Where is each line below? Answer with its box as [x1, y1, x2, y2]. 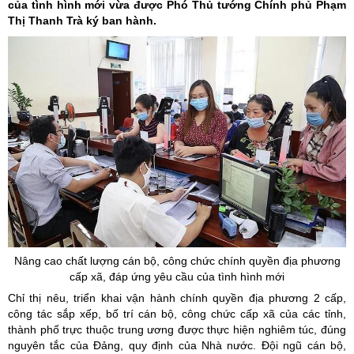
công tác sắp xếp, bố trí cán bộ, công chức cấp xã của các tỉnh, [8, 307, 346, 321]
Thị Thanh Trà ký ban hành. [8, 14, 156, 27]
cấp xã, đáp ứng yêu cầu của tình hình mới [70, 270, 284, 284]
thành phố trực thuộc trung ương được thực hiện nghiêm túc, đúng [8, 323, 346, 337]
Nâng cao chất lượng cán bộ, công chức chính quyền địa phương [13, 254, 341, 268]
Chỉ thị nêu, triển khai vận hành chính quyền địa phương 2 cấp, [8, 292, 346, 305]
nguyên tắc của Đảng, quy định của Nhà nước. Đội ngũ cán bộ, [8, 339, 346, 352]
